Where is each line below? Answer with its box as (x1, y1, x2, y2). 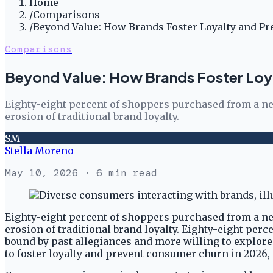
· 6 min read (78, 166, 157, 179)
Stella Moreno (5, 144, 74, 157)
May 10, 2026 (5, 166, 78, 179)
